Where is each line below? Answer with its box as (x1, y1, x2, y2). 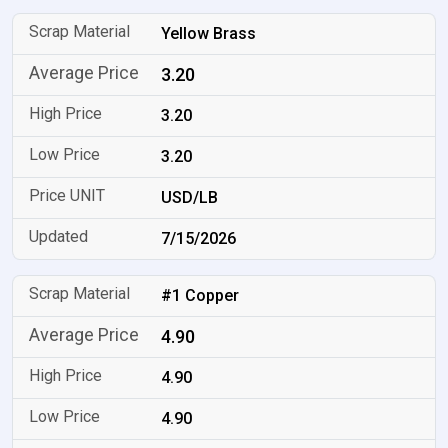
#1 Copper (161, 286, 240, 305)
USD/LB (161, 188, 219, 207)
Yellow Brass (161, 24, 257, 43)
